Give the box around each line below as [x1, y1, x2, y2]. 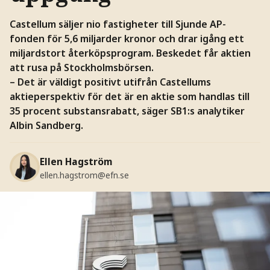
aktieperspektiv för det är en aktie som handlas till [9, 89, 250, 103]
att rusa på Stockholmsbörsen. [9, 60, 154, 74]
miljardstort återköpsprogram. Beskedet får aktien [9, 46, 251, 60]
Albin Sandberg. [9, 118, 83, 132]
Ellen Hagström [39, 155, 113, 169]
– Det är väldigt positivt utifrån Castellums [9, 75, 211, 89]
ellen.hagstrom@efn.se [39, 169, 129, 181]
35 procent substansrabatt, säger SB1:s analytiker [9, 104, 245, 118]
